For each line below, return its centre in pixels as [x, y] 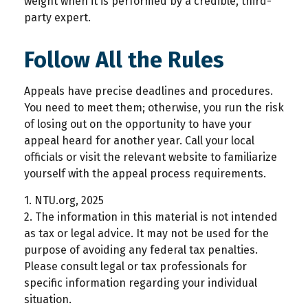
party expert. [57, 18]
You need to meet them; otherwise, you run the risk [154, 108]
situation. [48, 300]
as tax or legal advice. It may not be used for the [146, 234]
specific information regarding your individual [141, 283]
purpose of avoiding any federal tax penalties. [141, 250]
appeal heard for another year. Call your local [139, 141]
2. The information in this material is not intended [151, 217]
